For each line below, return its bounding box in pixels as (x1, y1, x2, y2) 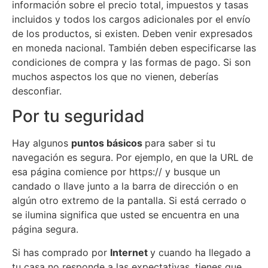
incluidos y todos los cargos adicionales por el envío (12, 13, 251, 25)
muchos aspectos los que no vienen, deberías (12, 70, 218, 83)
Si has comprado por (12, 246, 110, 258)
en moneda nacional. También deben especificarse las (12, 41, 256, 54)
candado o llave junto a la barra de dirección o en (12, 180, 238, 193)
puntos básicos (71, 137, 145, 150)
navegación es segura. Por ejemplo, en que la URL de (12, 151, 253, 164)
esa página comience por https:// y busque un (12, 166, 220, 178)
